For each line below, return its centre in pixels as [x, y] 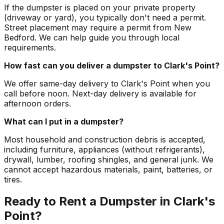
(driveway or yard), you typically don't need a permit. [105, 17]
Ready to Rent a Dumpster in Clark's [109, 201]
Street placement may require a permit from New [98, 27]
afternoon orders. [37, 103]
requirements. [30, 47]
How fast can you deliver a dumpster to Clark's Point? [112, 65]
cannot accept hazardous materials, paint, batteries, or [108, 169]
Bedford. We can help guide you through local [92, 37]
